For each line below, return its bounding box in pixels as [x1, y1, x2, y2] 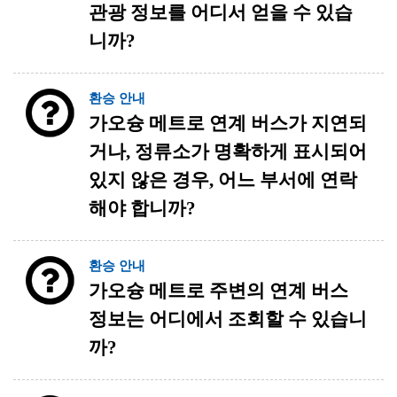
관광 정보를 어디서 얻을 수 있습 [89, 2, 353, 23]
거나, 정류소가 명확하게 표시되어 [89, 141, 367, 162]
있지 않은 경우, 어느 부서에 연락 [89, 169, 357, 191]
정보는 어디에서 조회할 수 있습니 [89, 308, 367, 330]
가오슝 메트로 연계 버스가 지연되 [89, 113, 367, 134]
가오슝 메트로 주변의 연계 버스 [89, 280, 348, 301]
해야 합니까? [89, 198, 196, 219]
